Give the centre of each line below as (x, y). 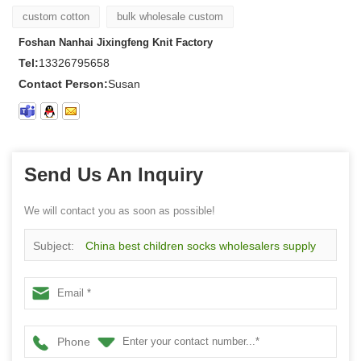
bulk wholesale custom (170, 16)
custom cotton (56, 16)
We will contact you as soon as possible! (120, 210)
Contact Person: (63, 83)
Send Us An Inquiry (114, 174)
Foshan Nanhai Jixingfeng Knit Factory (116, 42)
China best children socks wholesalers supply (201, 245)
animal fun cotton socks (93, 278)
